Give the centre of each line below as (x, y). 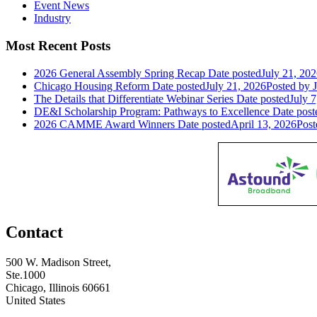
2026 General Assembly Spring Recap (120, 73)
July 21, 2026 (236, 86)
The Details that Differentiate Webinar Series (135, 98)
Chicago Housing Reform (92, 86)
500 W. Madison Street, (58, 262)
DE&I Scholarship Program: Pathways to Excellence (152, 111)
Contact (34, 232)
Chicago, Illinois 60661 (58, 287)
